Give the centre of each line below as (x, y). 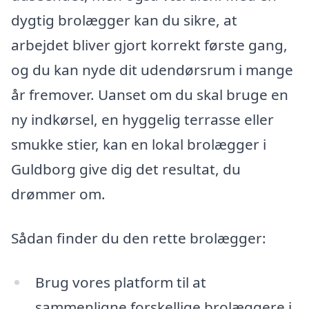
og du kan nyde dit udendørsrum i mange (152, 70)
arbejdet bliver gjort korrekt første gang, (149, 45)
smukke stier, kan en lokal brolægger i (139, 144)
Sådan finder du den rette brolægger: (139, 238)
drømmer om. (58, 194)
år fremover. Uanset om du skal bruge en (150, 95)
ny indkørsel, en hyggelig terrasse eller (142, 120)
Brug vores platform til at (120, 282)
